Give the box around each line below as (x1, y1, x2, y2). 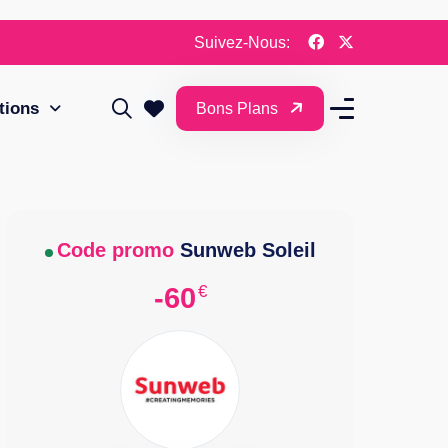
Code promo (56, 239, 174, 261)
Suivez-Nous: (194, 34, 294, 51)
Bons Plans (196, 100, 282, 117)
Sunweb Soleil (173, 239, 316, 261)
